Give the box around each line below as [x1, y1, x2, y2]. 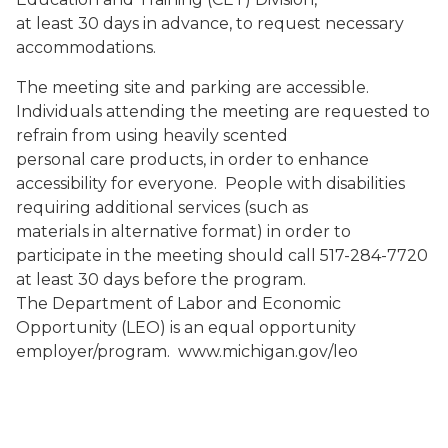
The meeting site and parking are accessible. [16, 78, 373, 97]
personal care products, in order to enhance [16, 150, 369, 169]
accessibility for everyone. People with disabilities [16, 174, 405, 193]
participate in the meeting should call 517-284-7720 [16, 246, 428, 265]
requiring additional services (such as [16, 198, 308, 217]
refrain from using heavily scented [16, 126, 288, 145]
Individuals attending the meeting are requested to [16, 102, 430, 121]
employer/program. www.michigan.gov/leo [16, 342, 358, 361]
